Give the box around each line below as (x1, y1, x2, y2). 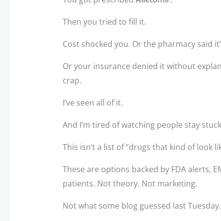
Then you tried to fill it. (62, 16, 146, 27)
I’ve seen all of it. (62, 97, 123, 108)
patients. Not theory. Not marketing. (62, 178, 197, 189)
